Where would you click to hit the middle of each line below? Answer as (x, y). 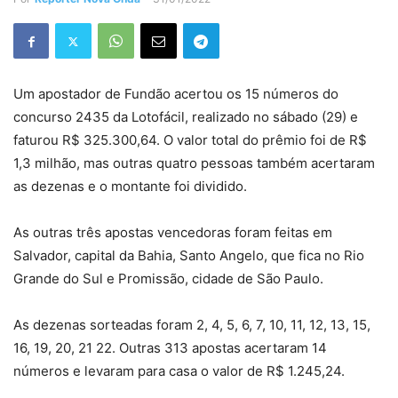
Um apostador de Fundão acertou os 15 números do (176, 94)
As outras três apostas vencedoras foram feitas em (173, 233)
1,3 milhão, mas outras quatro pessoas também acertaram (194, 163)
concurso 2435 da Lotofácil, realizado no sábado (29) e (186, 117)
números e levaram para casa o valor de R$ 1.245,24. (179, 371)
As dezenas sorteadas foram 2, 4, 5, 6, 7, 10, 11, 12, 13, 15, (192, 325)
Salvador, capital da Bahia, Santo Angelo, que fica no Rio (189, 256)
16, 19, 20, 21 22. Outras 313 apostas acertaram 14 (170, 348)
